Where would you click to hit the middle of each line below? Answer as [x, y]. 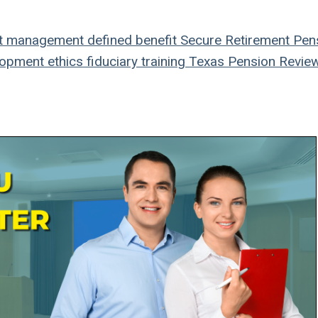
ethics [64, 61]
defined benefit [130, 40]
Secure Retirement [233, 40]
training [161, 61]
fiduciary [110, 61]
